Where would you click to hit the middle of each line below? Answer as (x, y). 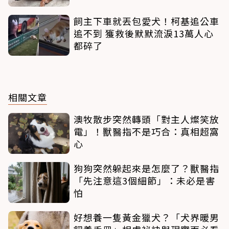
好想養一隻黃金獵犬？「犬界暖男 (146, 217)
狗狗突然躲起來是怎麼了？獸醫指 (146, 168)
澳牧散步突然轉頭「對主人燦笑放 (146, 119)
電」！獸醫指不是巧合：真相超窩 (146, 131)
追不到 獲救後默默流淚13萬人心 (144, 33)
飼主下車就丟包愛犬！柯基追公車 (146, 21)
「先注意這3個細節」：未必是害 (144, 180)
